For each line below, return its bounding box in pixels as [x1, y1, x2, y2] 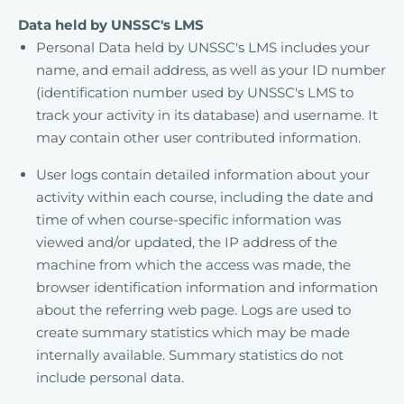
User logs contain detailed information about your [36, 166, 370, 183]
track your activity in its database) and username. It [36, 106, 378, 124]
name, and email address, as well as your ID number [36, 61, 386, 78]
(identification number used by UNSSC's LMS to [36, 84, 353, 101]
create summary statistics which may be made [36, 324, 350, 341]
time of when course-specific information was [36, 211, 341, 228]
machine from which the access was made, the [36, 256, 351, 273]
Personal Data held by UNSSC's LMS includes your [36, 39, 370, 56]
